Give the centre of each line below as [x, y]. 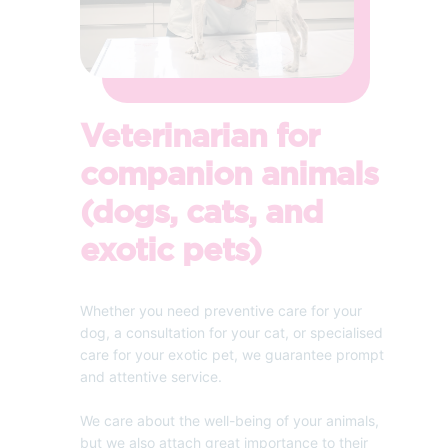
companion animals [228, 174]
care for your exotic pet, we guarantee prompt [231, 354]
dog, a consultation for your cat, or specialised [231, 332]
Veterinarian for [199, 136]
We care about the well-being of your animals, [229, 420]
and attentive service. [152, 376]
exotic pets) [170, 250]
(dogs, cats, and [201, 212]
